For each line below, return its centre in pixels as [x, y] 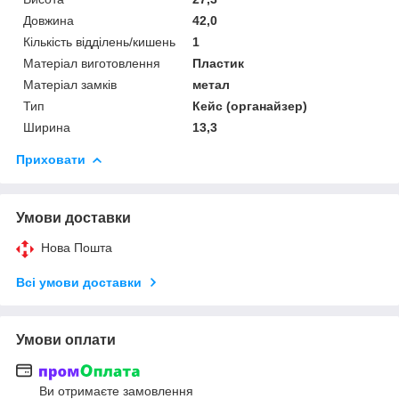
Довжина [49, 20]
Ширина [47, 127]
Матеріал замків [70, 84]
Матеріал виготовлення [92, 63]
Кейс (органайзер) [250, 106]
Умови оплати [66, 339]
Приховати [51, 159]
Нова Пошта [77, 247]
